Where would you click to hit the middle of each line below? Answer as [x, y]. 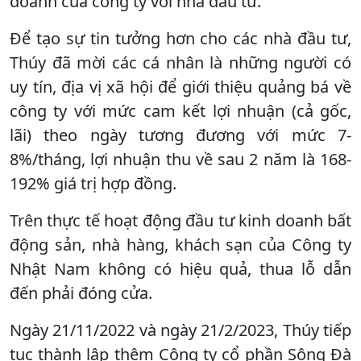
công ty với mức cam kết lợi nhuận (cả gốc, [180, 110]
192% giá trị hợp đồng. [93, 183]
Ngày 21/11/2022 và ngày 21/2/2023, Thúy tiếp [180, 330]
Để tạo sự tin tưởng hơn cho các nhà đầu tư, [180, 38]
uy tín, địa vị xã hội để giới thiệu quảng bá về [180, 86]
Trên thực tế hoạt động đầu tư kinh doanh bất [180, 220]
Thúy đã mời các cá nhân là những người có [180, 62]
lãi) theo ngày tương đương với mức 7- [180, 135]
